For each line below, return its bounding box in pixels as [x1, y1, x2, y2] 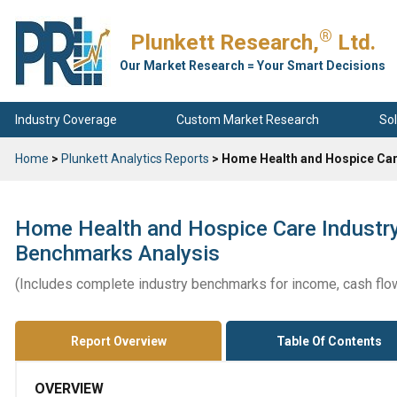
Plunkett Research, [129, 29, 319, 55]
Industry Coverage [15, 112, 117, 127]
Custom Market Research [176, 112, 320, 127]
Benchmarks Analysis [15, 241, 220, 266]
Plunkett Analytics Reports [61, 152, 209, 166]
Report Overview [70, 333, 167, 348]
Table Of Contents [276, 333, 383, 348]
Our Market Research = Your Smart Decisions [120, 58, 385, 73]
